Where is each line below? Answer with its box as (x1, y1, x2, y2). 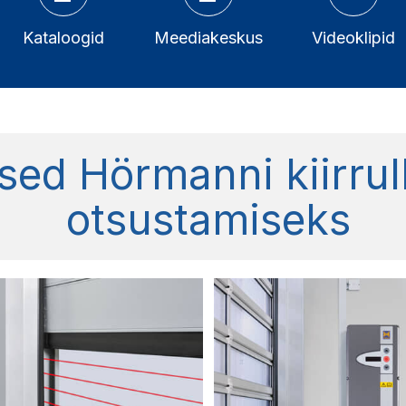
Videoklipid (312, 28, 395, 48)
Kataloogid (23, 28, 104, 48)
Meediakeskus (154, 28, 263, 48)
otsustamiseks (66, 194, 351, 246)
